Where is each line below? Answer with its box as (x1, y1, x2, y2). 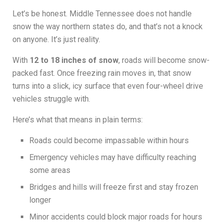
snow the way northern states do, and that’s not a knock (12, 22, 203, 32)
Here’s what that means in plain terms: (12, 115, 143, 125)
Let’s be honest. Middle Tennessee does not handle (12, 9, 192, 19)
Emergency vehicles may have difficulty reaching (29, 153, 197, 163)
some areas (29, 166, 71, 175)
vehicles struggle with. (12, 94, 90, 104)
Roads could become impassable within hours (29, 136, 189, 146)
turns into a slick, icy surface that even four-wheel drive (12, 81, 203, 91)
